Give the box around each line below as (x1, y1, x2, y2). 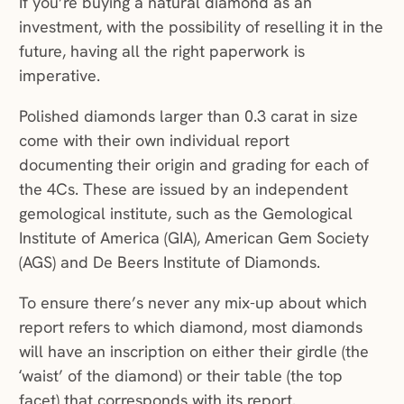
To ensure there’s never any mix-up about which (18, 292, 367, 314)
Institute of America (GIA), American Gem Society (18, 227, 369, 249)
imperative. (18, 65, 105, 87)
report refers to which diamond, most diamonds (18, 317, 363, 338)
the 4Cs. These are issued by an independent (18, 179, 348, 200)
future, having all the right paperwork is (18, 41, 305, 62)
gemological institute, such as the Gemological (18, 203, 353, 225)
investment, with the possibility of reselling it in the (18, 16, 383, 38)
